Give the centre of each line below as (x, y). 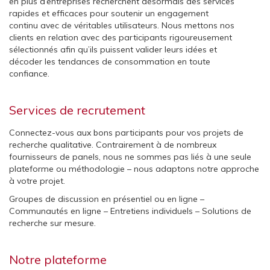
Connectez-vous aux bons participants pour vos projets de (126, 133)
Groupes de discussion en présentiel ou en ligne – (107, 199)
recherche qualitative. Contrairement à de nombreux (113, 145)
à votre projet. (37, 181)
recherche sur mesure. (52, 223)
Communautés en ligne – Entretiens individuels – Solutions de (130, 211)
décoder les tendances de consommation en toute (110, 62)
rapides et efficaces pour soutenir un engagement (109, 14)
